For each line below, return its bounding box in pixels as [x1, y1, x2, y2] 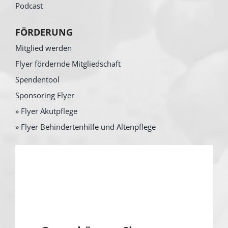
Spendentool [15, 74, 60, 85]
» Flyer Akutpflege [15, 106, 77, 117]
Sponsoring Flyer [15, 90, 74, 101]
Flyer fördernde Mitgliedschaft [15, 59, 121, 69]
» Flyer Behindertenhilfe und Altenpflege [15, 122, 156, 132]
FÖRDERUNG [15, 26, 73, 39]
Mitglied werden [15, 43, 72, 53]
